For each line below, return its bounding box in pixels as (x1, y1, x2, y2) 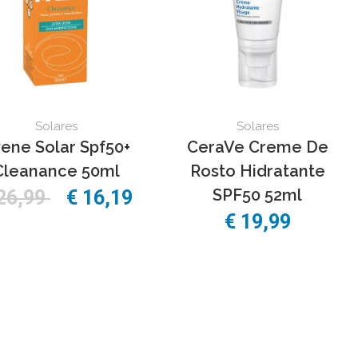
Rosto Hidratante (189, 161, 325, 181)
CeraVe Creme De (186, 137, 328, 157)
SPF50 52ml (213, 185, 302, 205)
